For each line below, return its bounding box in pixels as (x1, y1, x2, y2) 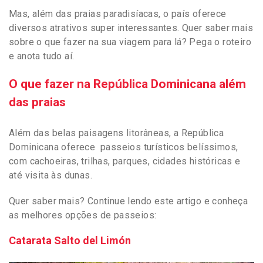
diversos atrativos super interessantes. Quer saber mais (9, 22, 253, 33)
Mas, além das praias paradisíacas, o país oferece (9, 8, 227, 19)
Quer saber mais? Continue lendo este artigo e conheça (9, 195, 248, 207)
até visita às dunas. (9, 169, 92, 181)
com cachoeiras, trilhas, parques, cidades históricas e (9, 155, 241, 167)
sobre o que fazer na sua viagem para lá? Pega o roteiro (9, 36, 251, 48)
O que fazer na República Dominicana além (9, 76, 246, 91)
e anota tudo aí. (9, 50, 77, 62)
